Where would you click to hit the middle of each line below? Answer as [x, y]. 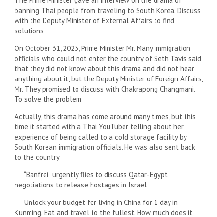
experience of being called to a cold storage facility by [101, 137]
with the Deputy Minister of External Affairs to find [94, 20]
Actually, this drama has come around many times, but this [105, 116]
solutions [29, 31]
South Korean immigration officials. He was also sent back [105, 147]
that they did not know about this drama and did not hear [104, 68]
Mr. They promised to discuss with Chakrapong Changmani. [105, 89]
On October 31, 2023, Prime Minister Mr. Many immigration [102, 48]
